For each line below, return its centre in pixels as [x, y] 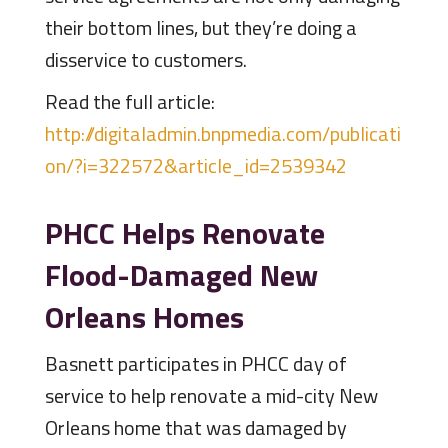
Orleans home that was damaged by [195, 428]
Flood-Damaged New [181, 275]
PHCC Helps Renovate [184, 233]
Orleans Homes [144, 317]
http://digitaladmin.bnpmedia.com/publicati [222, 134]
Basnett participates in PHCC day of [195, 364]
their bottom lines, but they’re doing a [200, 28]
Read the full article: [129, 102]
